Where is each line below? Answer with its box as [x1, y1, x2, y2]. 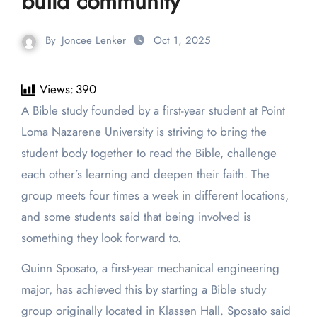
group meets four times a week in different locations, [21, 187, 289, 204]
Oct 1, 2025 [154, 33, 210, 49]
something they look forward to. [21, 229, 185, 247]
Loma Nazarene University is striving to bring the [21, 123, 267, 141]
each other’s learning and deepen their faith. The [21, 166, 270, 183]
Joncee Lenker [62, 33, 126, 49]
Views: [39, 81, 74, 98]
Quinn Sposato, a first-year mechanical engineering [21, 260, 279, 277]
